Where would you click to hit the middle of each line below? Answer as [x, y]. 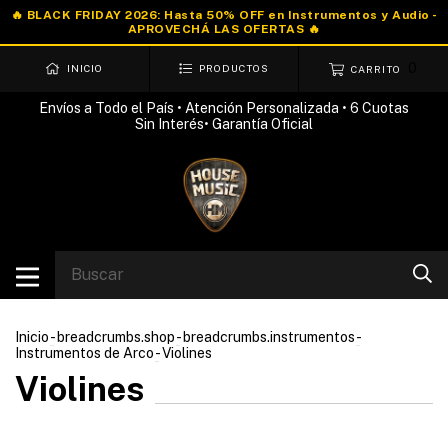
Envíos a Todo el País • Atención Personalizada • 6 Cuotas [224, 107]
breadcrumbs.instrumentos [269, 336]
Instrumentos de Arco [84, 352]
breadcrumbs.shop [116, 336]
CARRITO [376, 69]
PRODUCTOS [234, 68]
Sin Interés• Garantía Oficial [224, 123]
